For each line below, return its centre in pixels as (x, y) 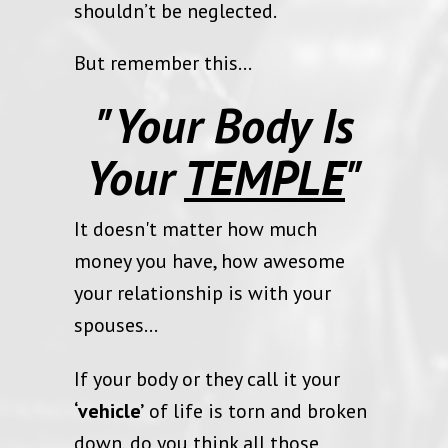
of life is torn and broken (255, 410)
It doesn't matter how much (195, 228)
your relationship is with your (202, 292)
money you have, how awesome (209, 260)
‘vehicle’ (109, 410)
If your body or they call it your (207, 378)
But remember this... (163, 62)
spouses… (116, 324)
